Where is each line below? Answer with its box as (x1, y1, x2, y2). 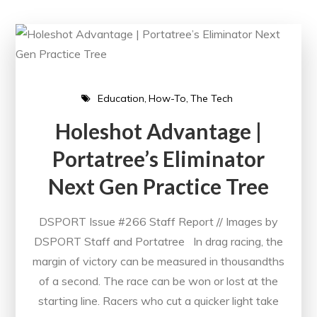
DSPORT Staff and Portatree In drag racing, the (34, 234, 283, 248)
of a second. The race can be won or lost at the (39, 273, 278, 288)
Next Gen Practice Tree (48, 173, 269, 199)
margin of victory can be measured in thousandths (33, 253, 284, 268)
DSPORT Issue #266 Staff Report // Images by (39, 214, 278, 229)
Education (97, 91, 144, 105)
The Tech (190, 91, 233, 105)
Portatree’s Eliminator (52, 145, 265, 171)
